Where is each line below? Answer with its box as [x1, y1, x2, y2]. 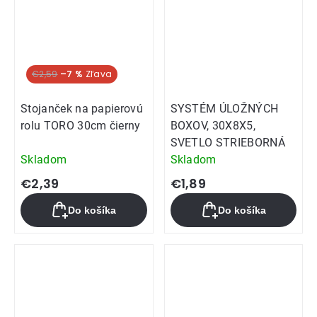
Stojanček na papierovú [21, 102, 144, 116]
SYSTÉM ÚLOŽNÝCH [170, 102, 279, 116]
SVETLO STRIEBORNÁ [170, 136, 285, 150]
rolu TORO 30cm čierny [21, 119, 141, 133]
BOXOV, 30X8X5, [170, 119, 255, 133]
